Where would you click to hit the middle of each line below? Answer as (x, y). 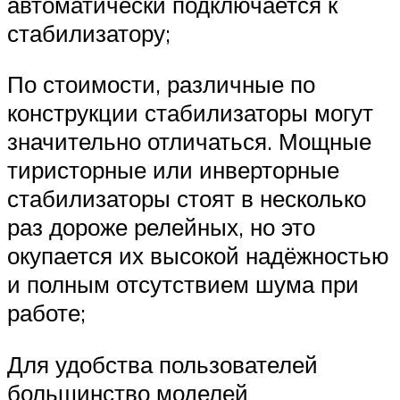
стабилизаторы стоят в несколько (187, 199)
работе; (46, 313)
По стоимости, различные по (161, 84)
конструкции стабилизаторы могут (190, 113)
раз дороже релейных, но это (161, 227)
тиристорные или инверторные (173, 170)
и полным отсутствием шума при (183, 284)
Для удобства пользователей (162, 364)
